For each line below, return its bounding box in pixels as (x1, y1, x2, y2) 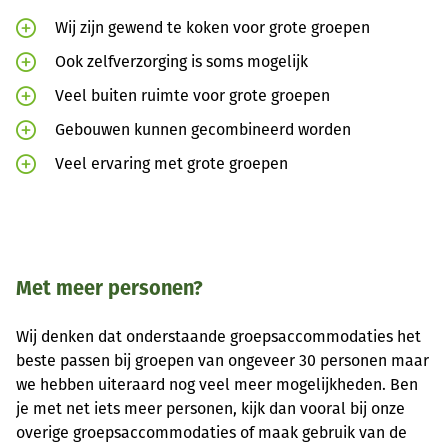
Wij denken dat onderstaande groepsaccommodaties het (16, 326, 421, 346)
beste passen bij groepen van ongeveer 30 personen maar (16, 350, 429, 370)
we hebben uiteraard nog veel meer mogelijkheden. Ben (16, 374, 418, 394)
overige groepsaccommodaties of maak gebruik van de (16, 422, 407, 442)
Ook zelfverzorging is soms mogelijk (55, 52, 308, 72)
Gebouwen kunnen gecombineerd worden (55, 120, 351, 140)
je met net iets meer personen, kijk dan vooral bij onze (16, 398, 405, 418)
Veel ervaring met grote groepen (55, 154, 288, 174)
